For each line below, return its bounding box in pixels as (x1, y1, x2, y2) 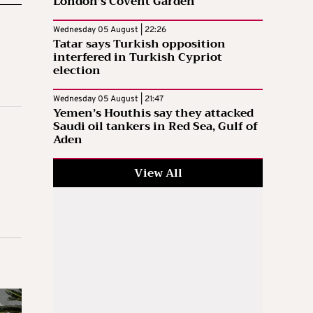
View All (133, 163, 182, 183)
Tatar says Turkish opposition (53, 34, 226, 54)
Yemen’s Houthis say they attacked (53, 103, 254, 123)
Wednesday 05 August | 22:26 (53, 24, 166, 36)
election (53, 60, 101, 80)
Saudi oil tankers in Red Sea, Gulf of (53, 116, 258, 136)
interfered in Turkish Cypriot (53, 47, 222, 67)
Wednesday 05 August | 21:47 (53, 93, 163, 105)
